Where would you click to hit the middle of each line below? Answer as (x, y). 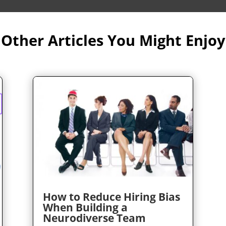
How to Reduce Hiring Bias (111, 196)
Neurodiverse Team (94, 218)
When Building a (85, 207)
